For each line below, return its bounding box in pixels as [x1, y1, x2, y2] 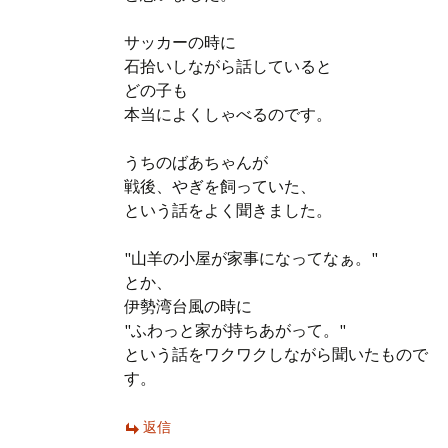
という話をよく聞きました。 [124, 200, 332, 221]
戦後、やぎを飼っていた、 [124, 176, 316, 197]
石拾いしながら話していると [124, 56, 332, 77]
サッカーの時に [124, 32, 236, 53]
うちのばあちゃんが [124, 152, 268, 173]
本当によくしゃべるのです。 [124, 104, 332, 125]
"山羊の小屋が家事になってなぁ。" [124, 248, 378, 269]
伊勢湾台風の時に [124, 296, 252, 317]
